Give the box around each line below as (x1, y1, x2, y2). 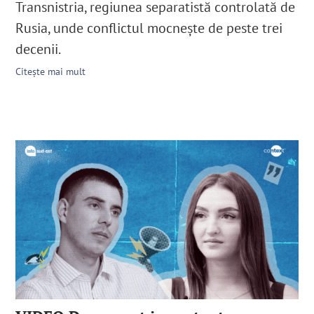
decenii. (15, 39, 62, 58)
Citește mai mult (15, 64, 86, 78)
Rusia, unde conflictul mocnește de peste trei (15, 18, 283, 37)
